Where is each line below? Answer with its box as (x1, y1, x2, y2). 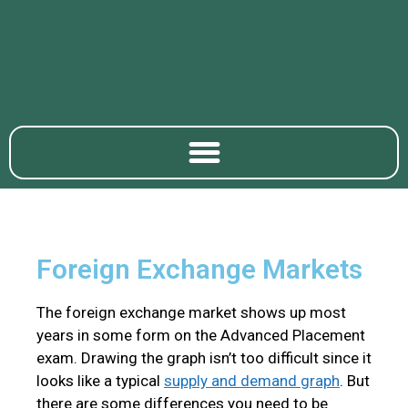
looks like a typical (36, 372, 164, 391)
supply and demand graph (164, 372, 340, 391)
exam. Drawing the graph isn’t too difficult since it (36, 349, 372, 368)
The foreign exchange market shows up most (36, 303, 346, 322)
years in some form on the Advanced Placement (36, 326, 365, 345)
